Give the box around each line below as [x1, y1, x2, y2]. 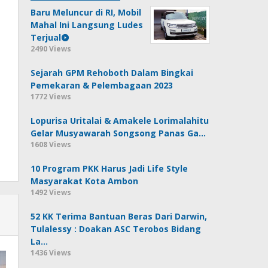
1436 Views [31, 247, 72, 258]
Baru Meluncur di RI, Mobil [31, 6, 142, 18]
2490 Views [31, 43, 72, 54]
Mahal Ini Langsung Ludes [31, 19, 144, 31]
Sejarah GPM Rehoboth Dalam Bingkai [31, 66, 194, 78]
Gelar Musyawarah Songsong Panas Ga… [31, 127, 206, 139]
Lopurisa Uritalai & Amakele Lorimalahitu [31, 114, 209, 126]
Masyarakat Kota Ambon [31, 175, 139, 187]
